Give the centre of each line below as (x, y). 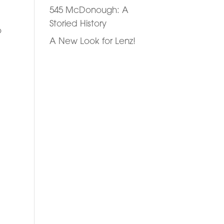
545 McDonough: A (89, 9)
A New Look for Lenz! (92, 41)
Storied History (78, 23)
